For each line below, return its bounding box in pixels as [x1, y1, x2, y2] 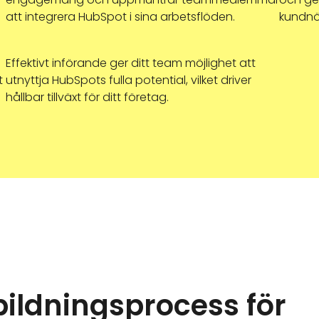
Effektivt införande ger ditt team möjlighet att [5, 55, 256, 71]
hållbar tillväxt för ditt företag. [5, 89, 169, 105]
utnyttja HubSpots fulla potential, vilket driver [5, 72, 251, 88]
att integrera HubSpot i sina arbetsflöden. [5, 9, 235, 25]
